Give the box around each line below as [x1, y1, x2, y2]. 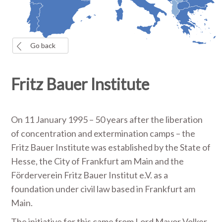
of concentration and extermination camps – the [11, 128, 196, 139]
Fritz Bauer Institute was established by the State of [11, 142, 211, 153]
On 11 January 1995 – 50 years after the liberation [11, 114, 203, 125]
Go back [30, 41, 55, 50]
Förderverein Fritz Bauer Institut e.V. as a [11, 169, 168, 180]
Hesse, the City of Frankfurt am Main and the [11, 156, 184, 166]
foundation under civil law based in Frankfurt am [11, 183, 196, 194]
